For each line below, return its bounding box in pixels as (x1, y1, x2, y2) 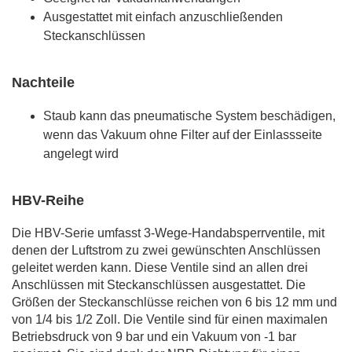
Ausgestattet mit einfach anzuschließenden (43, 9, 283, 24)
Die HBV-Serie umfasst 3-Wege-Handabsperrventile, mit (12, 225, 324, 240)
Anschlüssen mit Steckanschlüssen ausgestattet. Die (12, 277, 306, 291)
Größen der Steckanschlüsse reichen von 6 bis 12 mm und (12, 295, 337, 309)
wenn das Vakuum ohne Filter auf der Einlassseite (43, 127, 322, 141)
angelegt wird (43, 146, 119, 160)
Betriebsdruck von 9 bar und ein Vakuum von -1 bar (12, 329, 296, 343)
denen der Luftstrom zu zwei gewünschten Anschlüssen (12, 243, 321, 257)
